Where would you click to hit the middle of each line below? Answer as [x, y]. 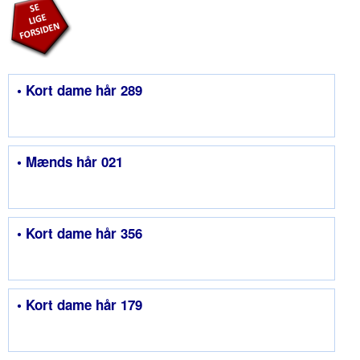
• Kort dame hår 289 [80, 90]
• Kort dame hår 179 [80, 305]
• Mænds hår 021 [70, 162]
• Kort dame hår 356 [80, 233]
